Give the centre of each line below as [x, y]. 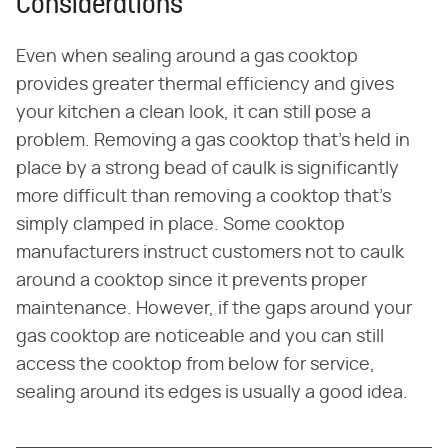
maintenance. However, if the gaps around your [214, 309]
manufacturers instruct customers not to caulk [210, 253]
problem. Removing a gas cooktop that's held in [213, 141]
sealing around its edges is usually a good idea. [212, 393]
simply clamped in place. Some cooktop [180, 225]
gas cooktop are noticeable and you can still [200, 337]
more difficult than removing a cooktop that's [203, 197]
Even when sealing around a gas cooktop [187, 57]
